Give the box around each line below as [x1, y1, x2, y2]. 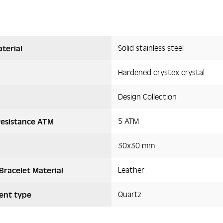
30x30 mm [117, 140, 155, 150]
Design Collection [117, 92, 177, 101]
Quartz [117, 189, 141, 199]
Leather [117, 165, 144, 174]
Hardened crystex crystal [117, 67, 205, 77]
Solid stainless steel [117, 43, 184, 52]
